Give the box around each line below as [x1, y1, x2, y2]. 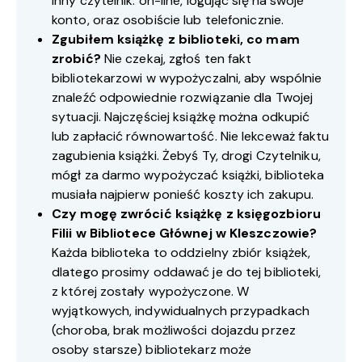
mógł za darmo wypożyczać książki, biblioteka [52, 166, 325, 184]
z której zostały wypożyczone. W [52, 283, 250, 301]
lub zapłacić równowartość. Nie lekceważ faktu [52, 128, 330, 145]
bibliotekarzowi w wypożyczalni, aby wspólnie [52, 69, 322, 87]
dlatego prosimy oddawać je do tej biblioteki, [52, 263, 322, 281]
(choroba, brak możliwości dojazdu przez [52, 322, 296, 339]
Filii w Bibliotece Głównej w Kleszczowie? [52, 225, 318, 242]
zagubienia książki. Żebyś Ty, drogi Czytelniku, [52, 147, 324, 165]
